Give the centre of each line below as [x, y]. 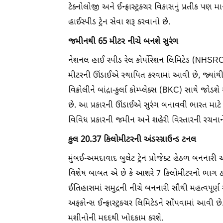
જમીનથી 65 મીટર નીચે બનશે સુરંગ [123, 42]
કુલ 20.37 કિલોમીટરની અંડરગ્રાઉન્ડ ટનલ [132, 140]
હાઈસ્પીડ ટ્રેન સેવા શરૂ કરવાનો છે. [119, 23]
